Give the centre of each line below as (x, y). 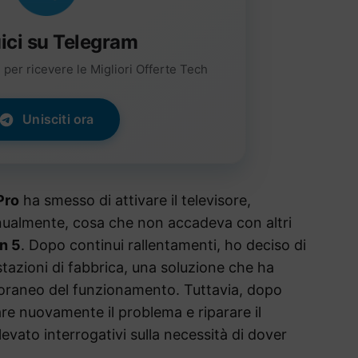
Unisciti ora (58, 119)
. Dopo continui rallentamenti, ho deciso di (163, 245)
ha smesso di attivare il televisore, (135, 201)
